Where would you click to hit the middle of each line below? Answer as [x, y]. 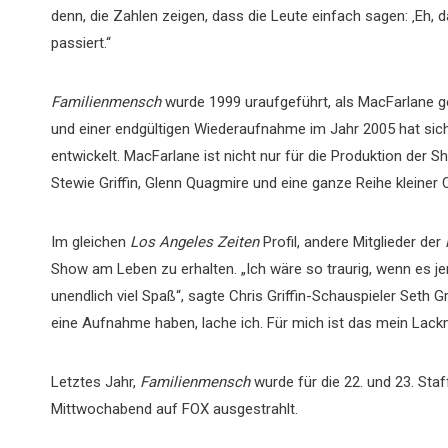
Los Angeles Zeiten [196, 242]
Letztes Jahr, [95, 382]
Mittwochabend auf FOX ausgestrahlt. [174, 409]
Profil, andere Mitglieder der [354, 242]
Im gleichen [90, 242]
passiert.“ [81, 43]
